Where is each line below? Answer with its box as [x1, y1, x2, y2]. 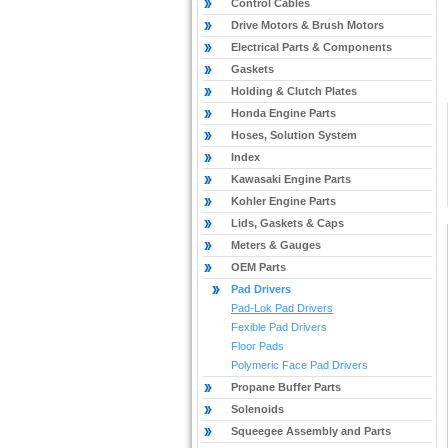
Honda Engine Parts [231, 107, 336, 119]
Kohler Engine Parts [231, 195, 336, 207]
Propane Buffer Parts [231, 381, 341, 393]
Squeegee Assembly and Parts [231, 425, 391, 437]
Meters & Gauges [231, 239, 321, 251]
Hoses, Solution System [231, 129, 357, 141]
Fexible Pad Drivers [231, 321, 327, 333]
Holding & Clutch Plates [231, 85, 357, 97]
